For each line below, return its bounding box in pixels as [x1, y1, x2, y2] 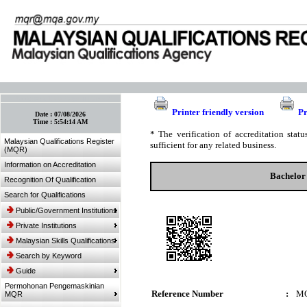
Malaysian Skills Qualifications [16, 236, 115, 245]
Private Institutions [16, 221, 77, 230]
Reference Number [151, 288, 223, 299]
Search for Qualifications [4, 191, 86, 199]
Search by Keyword [16, 251, 82, 260]
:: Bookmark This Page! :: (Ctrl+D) [8, 95, 113, 102]
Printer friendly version [172, 107, 264, 117]
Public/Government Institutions [16, 206, 117, 214]
